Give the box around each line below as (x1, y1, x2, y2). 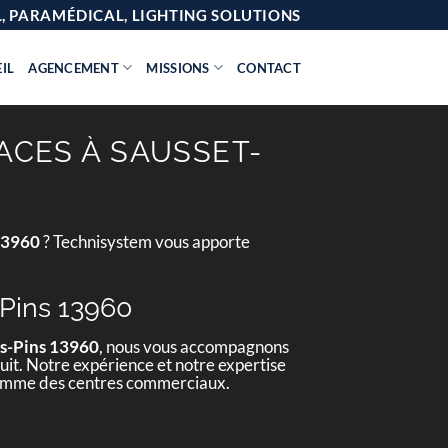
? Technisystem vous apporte (40, 231, 250, 252)
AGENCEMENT (28, 59, 120, 76)
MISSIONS (146, 59, 210, 76)
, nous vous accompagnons (99, 336, 289, 358)
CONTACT (237, 59, 301, 76)
